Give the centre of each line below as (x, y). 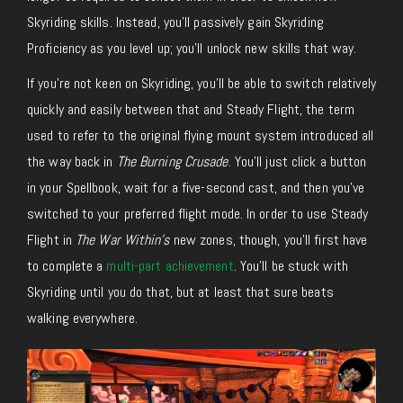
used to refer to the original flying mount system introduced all (201, 135)
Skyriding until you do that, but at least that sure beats (180, 291)
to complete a (67, 265)
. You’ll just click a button (297, 161)
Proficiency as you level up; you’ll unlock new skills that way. (192, 48)
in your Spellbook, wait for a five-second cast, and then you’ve (196, 187)
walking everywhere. (82, 318)
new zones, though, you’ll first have (269, 239)
